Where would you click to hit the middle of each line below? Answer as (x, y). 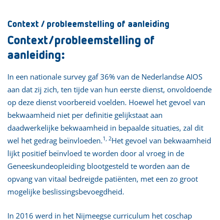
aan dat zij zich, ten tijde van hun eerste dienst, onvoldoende (110, 89)
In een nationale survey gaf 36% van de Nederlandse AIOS (105, 76)
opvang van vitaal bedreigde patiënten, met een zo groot (103, 179)
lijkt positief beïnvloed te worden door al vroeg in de (96, 153)
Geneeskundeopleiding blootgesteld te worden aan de (98, 166)
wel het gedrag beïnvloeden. (55, 140)
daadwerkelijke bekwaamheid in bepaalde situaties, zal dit (105, 127)
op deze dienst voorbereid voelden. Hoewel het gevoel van (106, 102)
